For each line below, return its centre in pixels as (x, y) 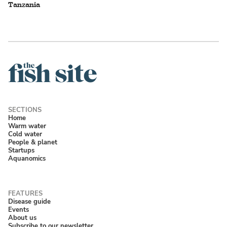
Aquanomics (27, 159)
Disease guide (29, 202)
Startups (21, 150)
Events (18, 210)
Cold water (25, 134)
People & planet (33, 142)
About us (22, 218)
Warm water (27, 126)
